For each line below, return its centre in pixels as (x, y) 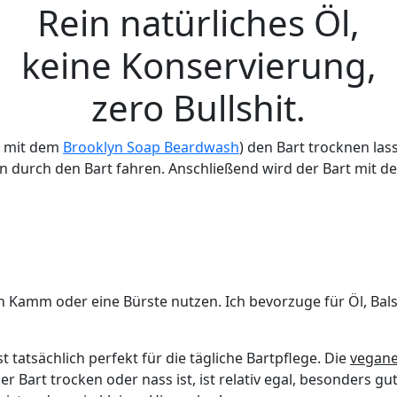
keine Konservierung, (198, 65)
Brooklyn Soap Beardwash (151, 147)
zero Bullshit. (198, 108)
